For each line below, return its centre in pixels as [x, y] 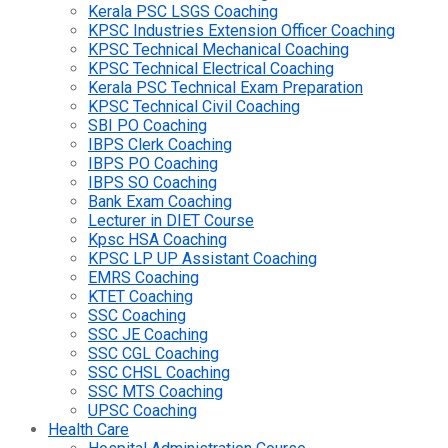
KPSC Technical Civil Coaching [194, 106]
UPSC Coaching [142, 410]
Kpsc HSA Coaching [157, 239]
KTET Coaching [140, 296]
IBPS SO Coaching [152, 182]
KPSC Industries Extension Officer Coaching [241, 30]
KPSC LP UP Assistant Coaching [202, 258]
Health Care [88, 429]
